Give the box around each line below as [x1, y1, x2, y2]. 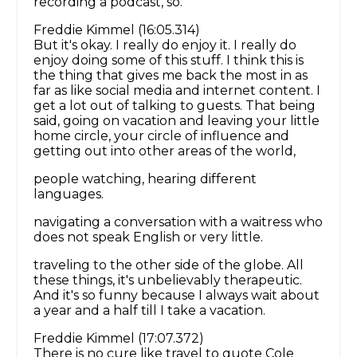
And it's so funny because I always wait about [33, 288, 320, 304]
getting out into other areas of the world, [33, 143, 296, 159]
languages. [33, 186, 104, 202]
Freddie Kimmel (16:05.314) [33, 22, 200, 38]
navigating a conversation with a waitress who [33, 214, 323, 230]
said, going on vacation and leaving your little [33, 113, 320, 129]
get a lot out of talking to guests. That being [33, 98, 316, 114]
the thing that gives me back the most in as [33, 68, 308, 84]
